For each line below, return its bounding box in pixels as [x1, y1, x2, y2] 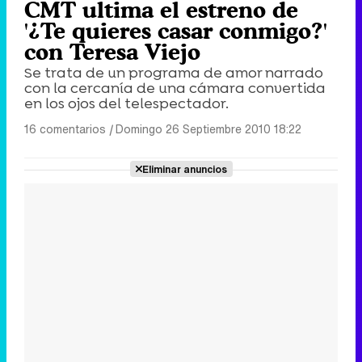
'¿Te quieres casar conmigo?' [24, 17, 327, 44]
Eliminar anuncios [141, 161, 227, 176]
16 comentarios [24, 120, 106, 137]
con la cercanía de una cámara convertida [24, 78, 326, 98]
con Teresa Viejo [24, 38, 200, 65]
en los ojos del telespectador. [24, 93, 229, 113]
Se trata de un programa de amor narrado [24, 62, 323, 82]
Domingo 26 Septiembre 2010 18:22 [116, 120, 301, 137]
